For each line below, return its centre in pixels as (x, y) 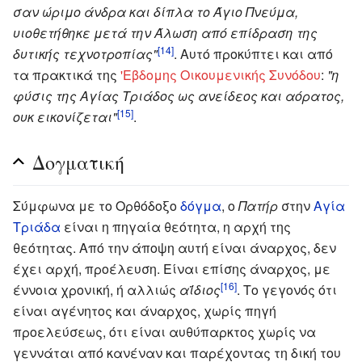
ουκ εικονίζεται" (65, 116)
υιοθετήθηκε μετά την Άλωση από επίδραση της (165, 32)
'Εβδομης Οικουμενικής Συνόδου (221, 74)
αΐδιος (200, 289)
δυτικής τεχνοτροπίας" (85, 53)
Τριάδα (37, 226)
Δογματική (78, 162)
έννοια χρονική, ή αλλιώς (96, 289)
